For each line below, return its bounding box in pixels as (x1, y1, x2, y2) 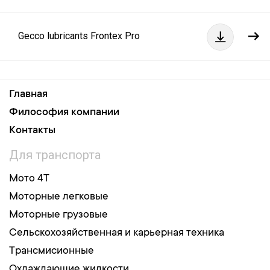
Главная (9, 89, 48, 101)
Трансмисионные (9, 245, 94, 257)
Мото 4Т (9, 173, 49, 185)
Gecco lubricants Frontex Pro (18, 30, 140, 42)
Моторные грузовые (9, 209, 108, 221)
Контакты (9, 125, 55, 137)
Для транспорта (9, 148, 101, 162)
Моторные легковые (9, 191, 108, 203)
